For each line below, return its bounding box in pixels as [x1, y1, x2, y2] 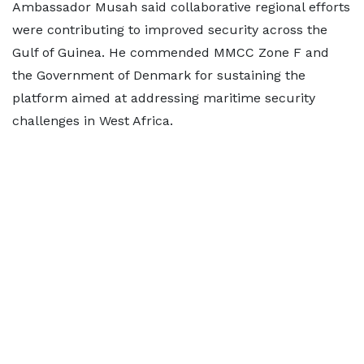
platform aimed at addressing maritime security [12, 90, 315, 106]
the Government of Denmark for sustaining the [12, 67, 305, 83]
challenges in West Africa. [12, 113, 173, 128]
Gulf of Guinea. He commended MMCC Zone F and [12, 45, 329, 60]
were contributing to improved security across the [12, 22, 327, 37]
